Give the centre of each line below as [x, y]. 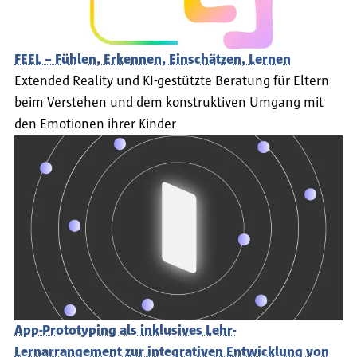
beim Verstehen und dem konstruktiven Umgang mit [169, 102]
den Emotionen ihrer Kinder [95, 124]
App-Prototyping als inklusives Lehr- [125, 331]
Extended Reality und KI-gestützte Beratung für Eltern [172, 81]
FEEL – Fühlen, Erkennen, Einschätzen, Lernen [153, 59]
